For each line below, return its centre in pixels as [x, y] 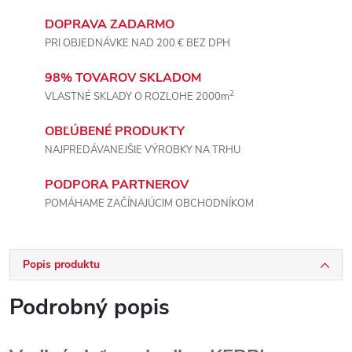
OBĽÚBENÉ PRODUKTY [115, 131]
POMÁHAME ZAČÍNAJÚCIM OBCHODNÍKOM [149, 203]
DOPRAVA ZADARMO [110, 24]
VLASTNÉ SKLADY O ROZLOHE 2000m [137, 97]
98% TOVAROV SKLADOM [123, 78]
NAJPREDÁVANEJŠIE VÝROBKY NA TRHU [143, 150]
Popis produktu [61, 264]
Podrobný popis [90, 307]
